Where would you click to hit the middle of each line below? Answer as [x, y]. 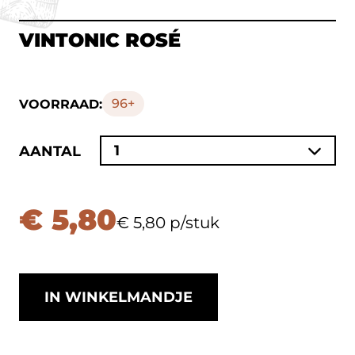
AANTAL [50, 151]
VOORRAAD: [61, 104]
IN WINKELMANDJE [118, 297]
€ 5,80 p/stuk [168, 223]
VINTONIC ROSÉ [100, 40]
